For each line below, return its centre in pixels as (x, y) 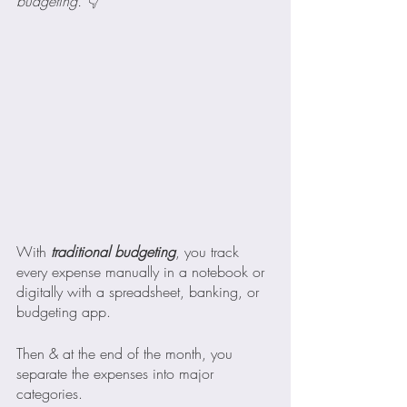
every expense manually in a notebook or (143, 271)
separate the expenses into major (117, 373)
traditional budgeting (111, 251)
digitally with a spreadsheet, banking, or (140, 291)
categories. (50, 393)
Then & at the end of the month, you (127, 353)
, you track (209, 251)
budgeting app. (64, 311)
